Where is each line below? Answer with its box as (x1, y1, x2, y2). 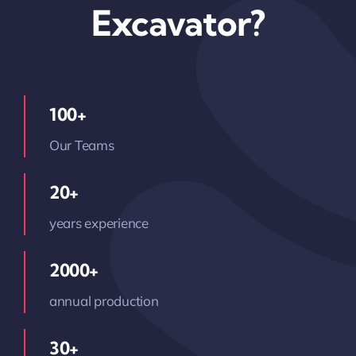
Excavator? (91, 2, 265, 45)
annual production (48, 292, 159, 310)
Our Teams (48, 137, 114, 154)
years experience (48, 215, 149, 232)
